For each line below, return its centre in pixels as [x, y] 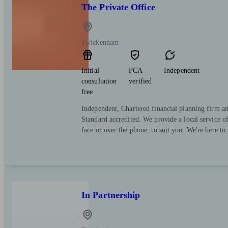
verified [140, 81]
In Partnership [111, 195]
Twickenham [100, 42]
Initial [90, 70]
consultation [99, 81]
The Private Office [118, 7]
